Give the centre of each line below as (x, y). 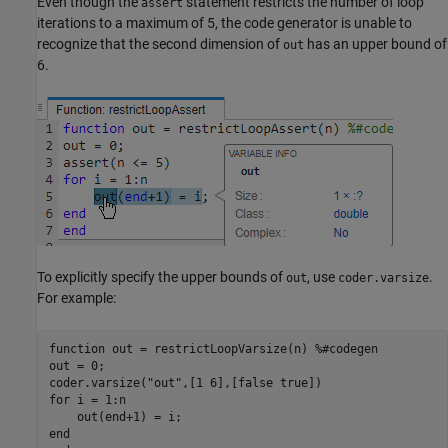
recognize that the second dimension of (160, 43)
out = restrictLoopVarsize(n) (209, 349)
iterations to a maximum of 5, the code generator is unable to (224, 22)
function (76, 349)
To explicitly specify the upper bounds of (161, 276)
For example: (76, 297)
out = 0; (76, 366)
